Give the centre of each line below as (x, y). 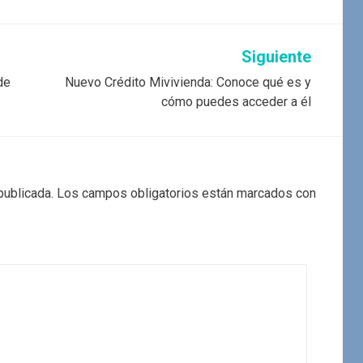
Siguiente (276, 57)
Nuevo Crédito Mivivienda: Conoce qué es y (188, 82)
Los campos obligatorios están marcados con (186, 193)
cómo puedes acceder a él (236, 102)
